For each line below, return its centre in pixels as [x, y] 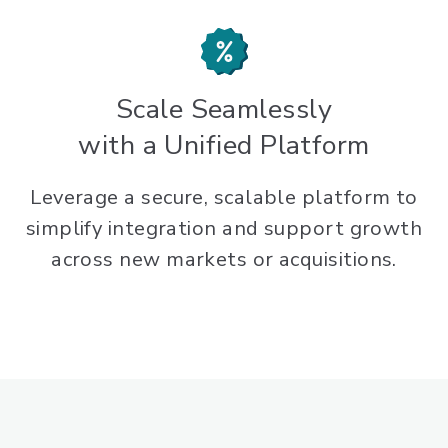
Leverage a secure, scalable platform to [224, 198]
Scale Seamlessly [224, 110]
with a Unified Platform [224, 146]
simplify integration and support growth [224, 229]
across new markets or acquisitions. [224, 260]
